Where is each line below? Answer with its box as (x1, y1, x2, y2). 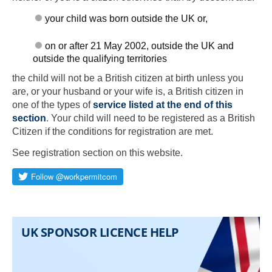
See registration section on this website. (12, 148, 183, 158)
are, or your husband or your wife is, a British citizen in (12, 86, 243, 97)
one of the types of (12, 99, 93, 110)
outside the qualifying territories (33, 53, 168, 64)
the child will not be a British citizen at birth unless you (12, 72, 243, 83)
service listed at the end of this (93, 99, 233, 110)
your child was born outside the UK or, (45, 13, 208, 24)
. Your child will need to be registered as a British (46, 112, 255, 123)
